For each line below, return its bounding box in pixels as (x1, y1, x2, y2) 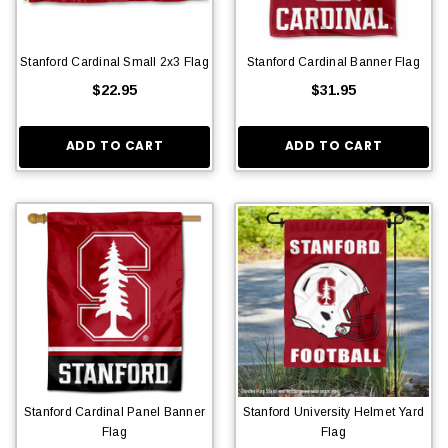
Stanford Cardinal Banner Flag (247, 54, 420, 69)
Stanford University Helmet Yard (242, 404, 425, 419)
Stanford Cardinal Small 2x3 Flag (20, 54, 209, 69)
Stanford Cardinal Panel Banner (23, 404, 206, 419)
